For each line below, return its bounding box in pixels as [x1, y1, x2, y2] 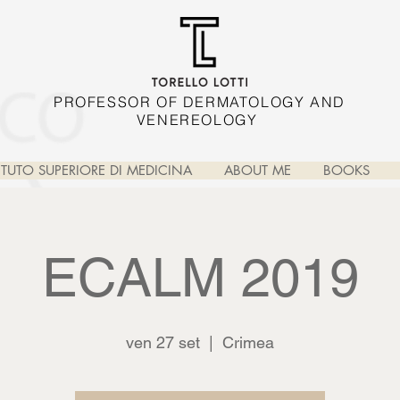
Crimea [222, 333, 274, 352]
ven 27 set [126, 333, 200, 352]
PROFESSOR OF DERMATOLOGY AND [54, 93, 346, 111]
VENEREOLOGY [136, 111, 263, 129]
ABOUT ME [223, 162, 291, 179]
